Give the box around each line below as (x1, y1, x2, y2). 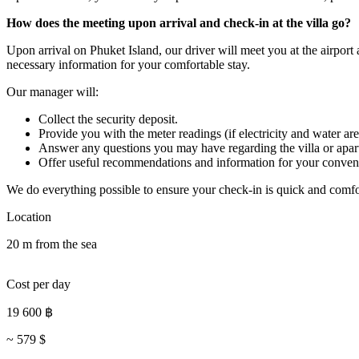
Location (6, 209, 51, 224)
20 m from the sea (6, 236, 97, 251)
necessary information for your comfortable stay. (6, 57, 250, 71)
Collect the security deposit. (38, 111, 178, 126)
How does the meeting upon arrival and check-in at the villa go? (6, 15, 351, 30)
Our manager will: (6, 84, 99, 99)
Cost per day (6, 276, 71, 291)
